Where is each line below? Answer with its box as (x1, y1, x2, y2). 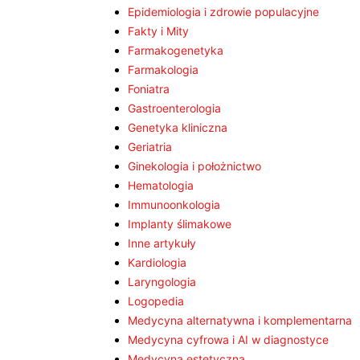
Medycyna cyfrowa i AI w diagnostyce (128, 333, 329, 346)
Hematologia (128, 178, 194, 192)
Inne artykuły (128, 236, 196, 250)
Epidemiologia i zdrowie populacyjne (128, 5, 319, 18)
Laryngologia (128, 275, 196, 288)
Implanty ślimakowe (128, 217, 231, 231)
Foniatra (128, 82, 170, 96)
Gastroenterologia (128, 101, 221, 115)
